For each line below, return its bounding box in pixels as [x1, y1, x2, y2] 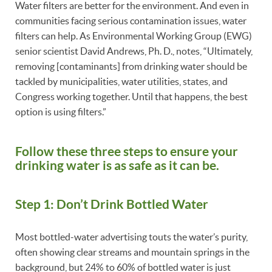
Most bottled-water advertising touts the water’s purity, [15, 231, 248, 243]
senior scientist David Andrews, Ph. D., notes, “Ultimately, [15, 45, 253, 56]
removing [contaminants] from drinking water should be [15, 60, 247, 72]
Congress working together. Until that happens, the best [15, 90, 248, 102]
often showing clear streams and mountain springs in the [15, 246, 250, 258]
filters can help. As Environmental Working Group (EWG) [15, 30, 252, 41]
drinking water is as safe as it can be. [15, 157, 222, 172]
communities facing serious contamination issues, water [15, 15, 246, 26]
